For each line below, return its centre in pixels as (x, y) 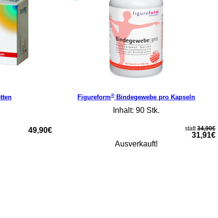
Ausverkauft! (136, 144)
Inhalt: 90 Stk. (136, 110)
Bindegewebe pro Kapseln (155, 97)
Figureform (94, 97)
